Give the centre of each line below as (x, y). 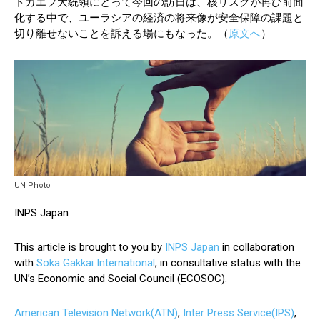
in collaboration (257, 247)
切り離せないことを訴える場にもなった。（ (121, 34)
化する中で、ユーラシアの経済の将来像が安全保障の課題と (159, 18)
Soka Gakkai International (96, 263)
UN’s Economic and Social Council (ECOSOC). (121, 279)
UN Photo (32, 186)
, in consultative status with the (228, 263)
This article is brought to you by (90, 247)
